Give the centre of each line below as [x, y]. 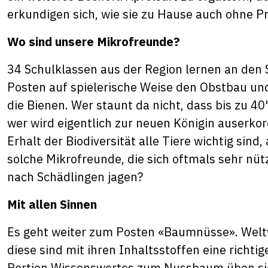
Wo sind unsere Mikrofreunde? [94, 42]
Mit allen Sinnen [52, 204]
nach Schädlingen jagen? [77, 177]
